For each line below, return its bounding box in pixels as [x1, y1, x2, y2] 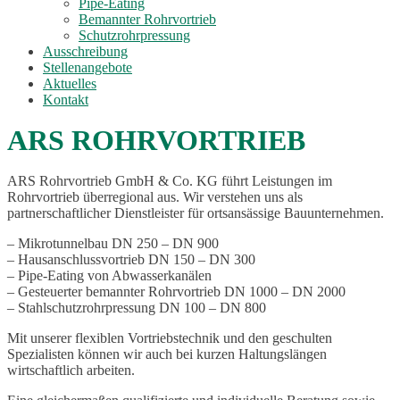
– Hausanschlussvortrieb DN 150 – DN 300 [7, 252, 255, 267]
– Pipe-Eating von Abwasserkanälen [7, 268, 212, 283]
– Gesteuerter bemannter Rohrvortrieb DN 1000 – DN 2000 [7, 284, 346, 299]
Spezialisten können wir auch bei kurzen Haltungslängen [7, 346, 327, 362]
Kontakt [43, 92, 88, 107]
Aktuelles [43, 76, 96, 91]
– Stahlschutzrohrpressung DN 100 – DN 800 [7, 300, 266, 315]
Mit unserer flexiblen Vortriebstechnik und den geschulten [7, 330, 332, 346]
